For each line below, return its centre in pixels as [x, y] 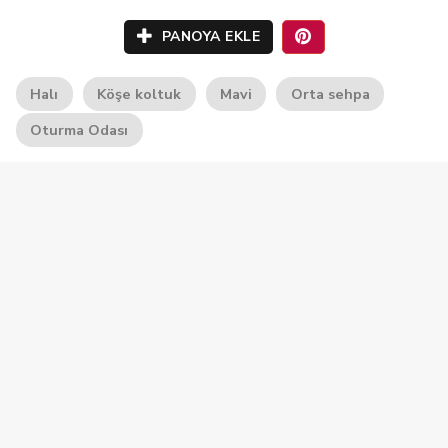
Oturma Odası [79, 130]
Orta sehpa [330, 94]
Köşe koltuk [139, 94]
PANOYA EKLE [208, 36]
